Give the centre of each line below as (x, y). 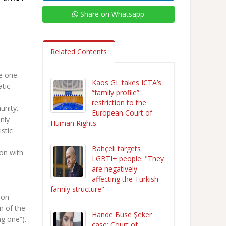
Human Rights (73, 123)
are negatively (114, 169)
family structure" (77, 189)
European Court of (122, 113)
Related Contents (78, 52)
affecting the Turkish (125, 179)
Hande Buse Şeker (122, 215)
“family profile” (115, 93)
